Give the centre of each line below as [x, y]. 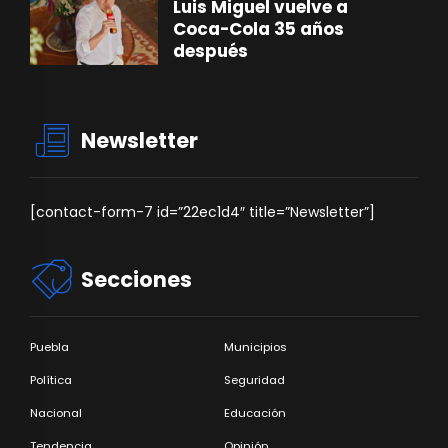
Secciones [137, 279]
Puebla [49, 346]
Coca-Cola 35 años [259, 29]
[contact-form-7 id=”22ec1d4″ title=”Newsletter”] [202, 211]
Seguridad [254, 379]
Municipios [255, 346]
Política [51, 379]
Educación [255, 412]
